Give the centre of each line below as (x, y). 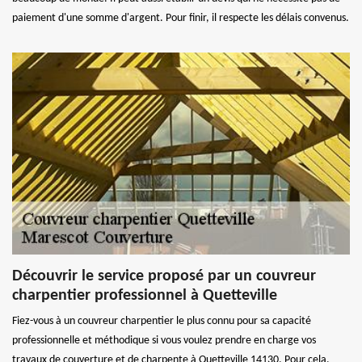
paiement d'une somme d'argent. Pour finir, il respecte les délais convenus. (181, 18)
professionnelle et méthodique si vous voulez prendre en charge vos (164, 340)
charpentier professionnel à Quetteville (145, 295)
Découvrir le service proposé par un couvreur (164, 276)
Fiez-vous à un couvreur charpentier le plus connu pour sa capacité (162, 321)
